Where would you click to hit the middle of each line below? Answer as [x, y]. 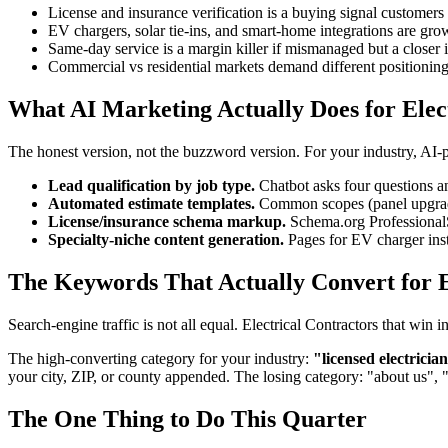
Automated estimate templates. [151, 204]
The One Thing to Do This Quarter [187, 418]
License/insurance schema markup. [167, 222]
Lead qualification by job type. [151, 186]
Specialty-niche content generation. [166, 240]
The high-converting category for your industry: [160, 359]
